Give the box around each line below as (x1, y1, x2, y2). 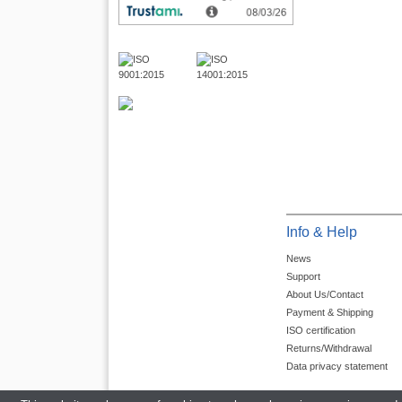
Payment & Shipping (286, 307, 374, 319)
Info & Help (286, 224, 358, 240)
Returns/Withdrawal (286, 343, 372, 354)
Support (286, 271, 321, 283)
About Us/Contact (286, 289, 364, 301)
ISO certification (286, 325, 356, 336)
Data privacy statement (286, 361, 389, 372)
